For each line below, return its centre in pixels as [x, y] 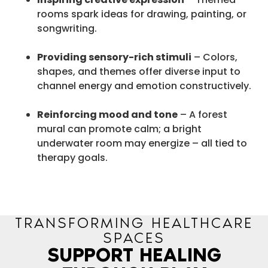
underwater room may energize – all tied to [142, 143]
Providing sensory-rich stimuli [114, 57]
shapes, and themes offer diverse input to [139, 71]
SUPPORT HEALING [134, 255]
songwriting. [67, 28]
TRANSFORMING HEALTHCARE [134, 222]
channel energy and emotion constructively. [144, 86]
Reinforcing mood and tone [107, 114]
